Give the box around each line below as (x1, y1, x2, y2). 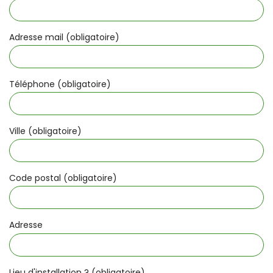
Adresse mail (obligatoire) (9, 30, 119, 43)
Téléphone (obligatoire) (9, 77, 111, 90)
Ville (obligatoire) (9, 124, 82, 137)
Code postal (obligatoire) (9, 172, 117, 185)
